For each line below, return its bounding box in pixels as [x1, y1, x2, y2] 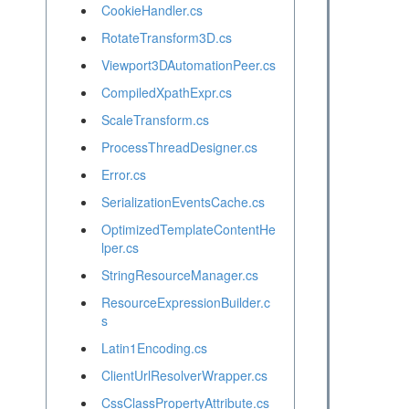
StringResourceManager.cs [100, 266, 258, 285]
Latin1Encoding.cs [100, 339, 207, 358]
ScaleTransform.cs [100, 110, 209, 130]
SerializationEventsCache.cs [100, 193, 265, 212]
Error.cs [100, 165, 146, 184]
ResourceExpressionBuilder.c [100, 293, 270, 312]
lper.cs [100, 238, 139, 257]
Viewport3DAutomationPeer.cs [100, 56, 276, 75]
